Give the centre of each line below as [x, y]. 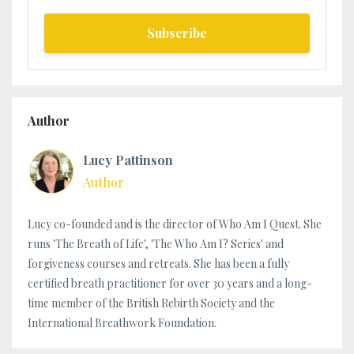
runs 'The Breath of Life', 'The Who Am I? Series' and [156, 243]
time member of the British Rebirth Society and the [151, 303]
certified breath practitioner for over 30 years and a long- [170, 283]
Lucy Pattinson [128, 160]
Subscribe [177, 32]
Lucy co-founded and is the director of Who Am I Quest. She [175, 224]
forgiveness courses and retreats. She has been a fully [158, 263]
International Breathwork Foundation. [122, 322]
